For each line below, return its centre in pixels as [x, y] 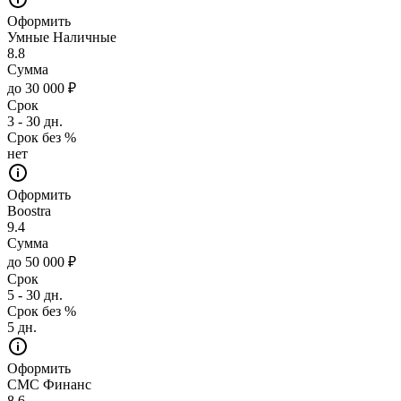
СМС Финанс [49, 384]
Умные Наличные [62, 37]
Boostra [29, 210]
